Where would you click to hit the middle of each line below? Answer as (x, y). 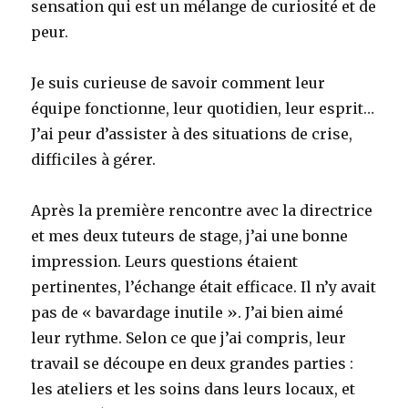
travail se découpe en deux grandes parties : (193, 363)
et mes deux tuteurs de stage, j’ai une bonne (190, 236)
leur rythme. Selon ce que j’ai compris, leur (189, 338)
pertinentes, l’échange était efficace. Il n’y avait (204, 287)
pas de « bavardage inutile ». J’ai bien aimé (188, 312)
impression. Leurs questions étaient (165, 261)
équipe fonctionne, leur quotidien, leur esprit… (203, 108)
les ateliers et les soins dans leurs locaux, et (194, 389)
